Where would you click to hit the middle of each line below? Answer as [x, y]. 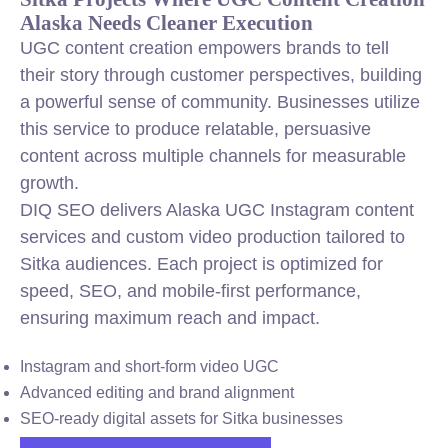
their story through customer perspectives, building [221, 75]
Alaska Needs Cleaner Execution [166, 22]
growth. [49, 183]
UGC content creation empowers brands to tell [204, 48]
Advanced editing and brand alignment [157, 392]
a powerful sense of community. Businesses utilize [220, 102]
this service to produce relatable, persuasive [195, 129]
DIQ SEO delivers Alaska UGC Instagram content [217, 210]
